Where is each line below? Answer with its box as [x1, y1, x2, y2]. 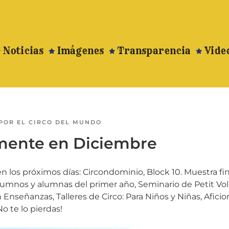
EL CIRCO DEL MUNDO [17, 119, 102, 126]
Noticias [3, 45, 44, 57]
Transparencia [118, 45, 191, 57]
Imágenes [57, 45, 104, 57]
